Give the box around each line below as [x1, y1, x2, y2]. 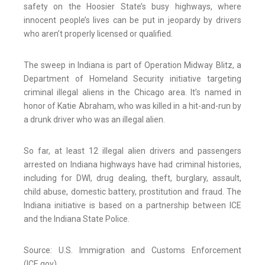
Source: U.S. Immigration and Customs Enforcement [24, 245, 241, 256]
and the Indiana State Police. [24, 214, 130, 224]
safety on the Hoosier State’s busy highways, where [24, 2, 241, 12]
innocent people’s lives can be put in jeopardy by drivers [24, 15, 241, 25]
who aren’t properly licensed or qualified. [24, 29, 173, 39]
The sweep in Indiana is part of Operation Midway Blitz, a [24, 60, 241, 70]
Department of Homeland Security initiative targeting [24, 74, 241, 84]
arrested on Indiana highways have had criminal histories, [24, 160, 241, 170]
